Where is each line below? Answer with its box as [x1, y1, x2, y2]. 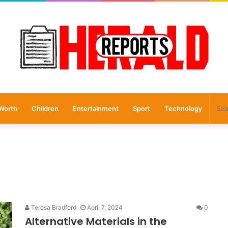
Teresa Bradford [30, 204, 76, 211]
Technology [164, 104, 202, 112]
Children [31, 104, 59, 112]
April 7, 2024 [87, 204, 123, 211]
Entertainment [72, 104, 119, 112]
